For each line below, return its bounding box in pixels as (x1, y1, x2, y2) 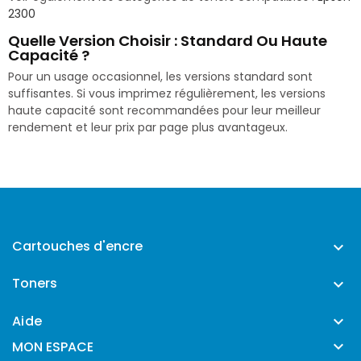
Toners (12, 274, 57, 293)
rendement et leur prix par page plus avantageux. (8, 119, 288, 136)
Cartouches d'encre (12, 237, 143, 256)
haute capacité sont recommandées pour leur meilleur (8, 102, 321, 119)
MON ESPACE (12, 338, 93, 357)
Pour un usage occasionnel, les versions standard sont (8, 68, 313, 85)
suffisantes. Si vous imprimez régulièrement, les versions (8, 85, 326, 102)
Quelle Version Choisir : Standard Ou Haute (8, 31, 327, 52)
